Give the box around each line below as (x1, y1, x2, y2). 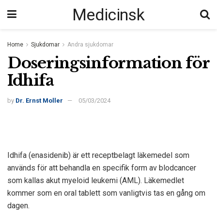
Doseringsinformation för (7, 53, 209, 73)
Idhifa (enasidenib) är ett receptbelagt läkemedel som (7, 151, 189, 160)
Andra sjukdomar (67, 41, 113, 48)
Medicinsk (72, 5, 144, 24)
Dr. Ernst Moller (15, 97, 63, 105)
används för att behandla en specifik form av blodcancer (7, 163, 196, 173)
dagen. (7, 201, 30, 211)
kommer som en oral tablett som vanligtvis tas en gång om (7, 188, 205, 198)
